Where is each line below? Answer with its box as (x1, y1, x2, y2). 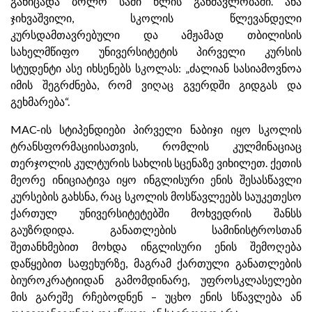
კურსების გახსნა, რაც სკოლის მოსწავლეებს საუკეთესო (10, 189, 302, 203)
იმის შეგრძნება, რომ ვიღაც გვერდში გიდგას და (10, 78, 302, 91)
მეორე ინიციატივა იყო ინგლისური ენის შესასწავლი (10, 173, 302, 186)
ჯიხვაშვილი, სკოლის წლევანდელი (10, 11, 302, 24)
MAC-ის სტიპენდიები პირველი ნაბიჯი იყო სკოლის (10, 123, 302, 136)
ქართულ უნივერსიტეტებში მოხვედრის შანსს (10, 206, 302, 219)
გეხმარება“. (10, 95, 70, 108)
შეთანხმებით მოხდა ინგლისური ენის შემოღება (10, 240, 302, 253)
